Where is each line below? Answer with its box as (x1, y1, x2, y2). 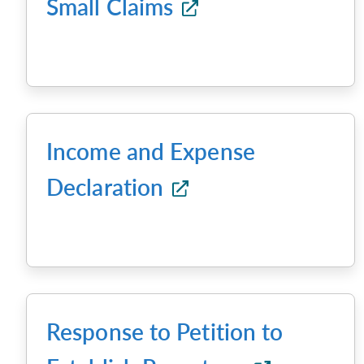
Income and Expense (46, 137, 255, 165)
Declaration (46, 173, 170, 201)
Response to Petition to (46, 318, 284, 345)
